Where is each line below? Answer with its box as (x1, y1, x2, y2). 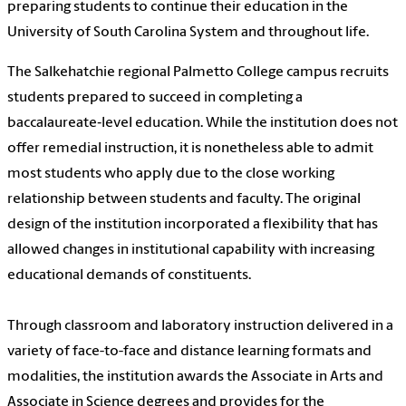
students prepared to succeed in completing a (7, 91, 303, 106)
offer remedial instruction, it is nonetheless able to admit (7, 141, 373, 157)
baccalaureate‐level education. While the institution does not (7, 116, 398, 131)
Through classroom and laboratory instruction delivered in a (7, 319, 393, 334)
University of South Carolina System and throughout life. (7, 25, 369, 41)
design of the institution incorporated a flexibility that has (7, 217, 378, 233)
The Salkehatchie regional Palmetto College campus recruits (7, 65, 389, 81)
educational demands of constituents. (7, 268, 251, 284)
